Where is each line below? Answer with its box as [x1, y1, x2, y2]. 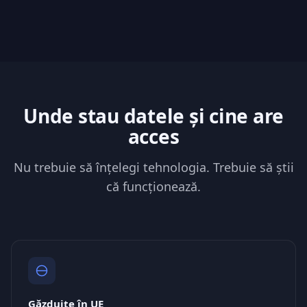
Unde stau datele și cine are [23, 103, 284, 129]
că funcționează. [106, 178, 201, 195]
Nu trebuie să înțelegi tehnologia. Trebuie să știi [13, 159, 294, 175]
